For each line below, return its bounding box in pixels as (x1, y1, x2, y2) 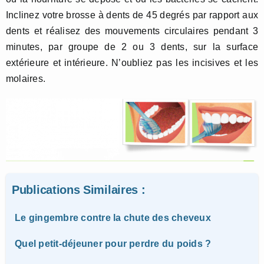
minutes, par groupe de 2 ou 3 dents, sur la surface (6, 41, 258, 52)
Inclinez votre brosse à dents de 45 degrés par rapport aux (6, 9, 258, 20)
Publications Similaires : (12, 183, 146, 196)
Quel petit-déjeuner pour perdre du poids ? (15, 238, 212, 249)
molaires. (6, 73, 46, 84)
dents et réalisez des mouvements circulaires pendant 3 (6, 25, 258, 36)
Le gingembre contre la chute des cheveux (15, 212, 211, 223)
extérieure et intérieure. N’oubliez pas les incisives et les (6, 57, 258, 68)
